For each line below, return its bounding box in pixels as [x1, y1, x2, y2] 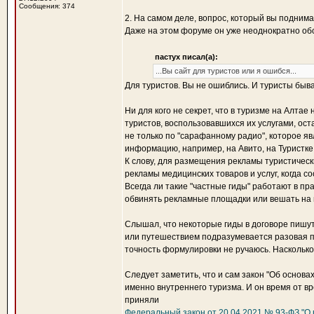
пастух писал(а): [155, 53, 218, 61]
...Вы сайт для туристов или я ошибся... [156, 67, 296, 75]
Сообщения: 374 [19, 2, 75, 10]
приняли [125, 295, 159, 305]
